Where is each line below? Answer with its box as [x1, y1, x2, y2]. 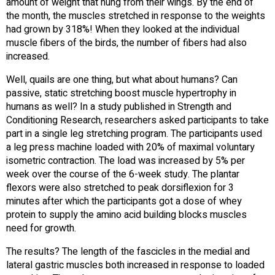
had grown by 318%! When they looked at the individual [6, 22, 239, 37]
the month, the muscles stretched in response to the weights [6, 9, 265, 24]
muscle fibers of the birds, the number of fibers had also [6, 36, 247, 51]
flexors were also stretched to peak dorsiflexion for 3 [6, 180, 234, 196]
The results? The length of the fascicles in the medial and [6, 244, 250, 260]
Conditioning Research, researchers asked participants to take [6, 113, 269, 128]
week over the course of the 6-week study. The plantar [6, 167, 239, 182]
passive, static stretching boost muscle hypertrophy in [6, 86, 236, 101]
